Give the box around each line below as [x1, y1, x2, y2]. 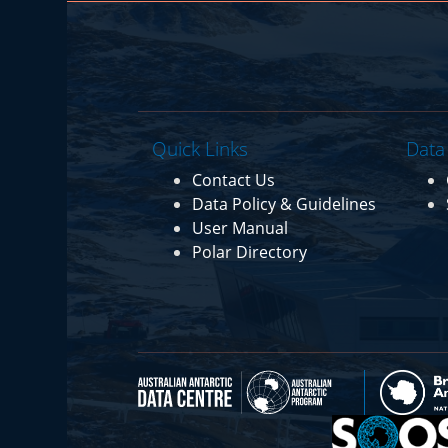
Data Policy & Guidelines [192, 192, 377, 215]
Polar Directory [192, 240, 308, 263]
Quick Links [152, 134, 249, 162]
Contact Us [192, 168, 276, 191]
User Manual [192, 216, 289, 239]
